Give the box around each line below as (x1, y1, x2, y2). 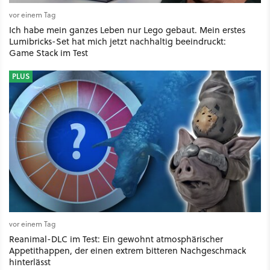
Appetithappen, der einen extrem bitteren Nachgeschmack (9, 244, 246, 257)
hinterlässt (9, 256, 51, 269)
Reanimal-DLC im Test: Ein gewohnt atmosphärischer (9, 233, 223, 246)
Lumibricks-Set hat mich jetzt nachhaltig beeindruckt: (9, 35, 226, 48)
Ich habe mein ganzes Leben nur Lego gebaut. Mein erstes (9, 24, 245, 37)
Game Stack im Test (9, 46, 88, 60)
